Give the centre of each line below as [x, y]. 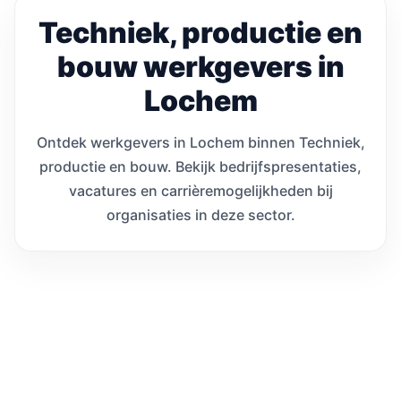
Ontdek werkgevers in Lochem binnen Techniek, [200, 143]
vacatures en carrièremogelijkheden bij [200, 191]
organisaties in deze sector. [200, 215]
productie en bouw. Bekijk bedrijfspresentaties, [200, 167]
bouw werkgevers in [200, 67]
